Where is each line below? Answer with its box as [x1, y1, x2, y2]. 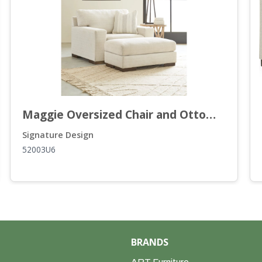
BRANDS [131, 236, 168, 249]
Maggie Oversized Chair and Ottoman [206, 106, 216, 122]
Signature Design [22, 129, 94, 140]
